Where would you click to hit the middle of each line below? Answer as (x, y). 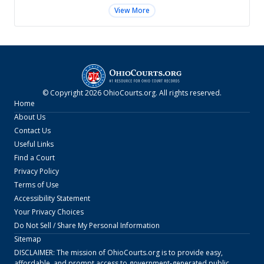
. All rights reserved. (189, 93)
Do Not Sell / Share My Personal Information (87, 225)
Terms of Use (37, 184)
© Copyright (64, 93)
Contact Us (32, 130)
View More (132, 10)
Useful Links (34, 144)
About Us (30, 117)
